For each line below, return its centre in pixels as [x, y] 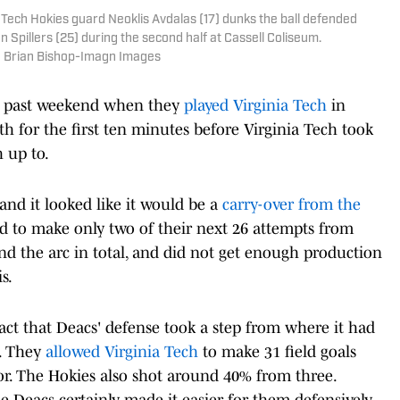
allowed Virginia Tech [122, 351]
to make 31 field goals [277, 351]
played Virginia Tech [255, 105]
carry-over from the [292, 204]
